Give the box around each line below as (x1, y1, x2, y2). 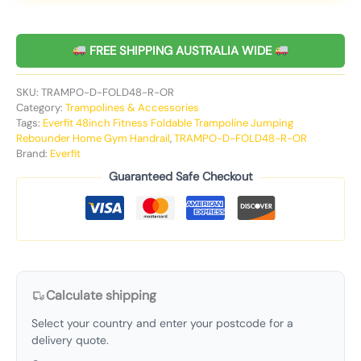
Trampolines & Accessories (65, 100, 199, 114)
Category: (16, 100, 65, 114)
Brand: (16, 146, 50, 160)
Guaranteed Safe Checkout (108, 169, 253, 185)
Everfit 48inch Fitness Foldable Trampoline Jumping (43, 115, 293, 130)
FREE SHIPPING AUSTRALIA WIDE (89, 42, 272, 59)
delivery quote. (31, 332, 109, 347)
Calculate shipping (46, 286, 156, 304)
